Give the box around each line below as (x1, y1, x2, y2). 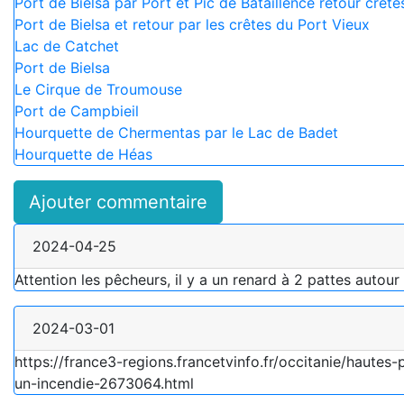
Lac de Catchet (14, 36, 119, 55)
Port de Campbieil (14, 101, 139, 120)
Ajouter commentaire (29, 190, 207, 213)
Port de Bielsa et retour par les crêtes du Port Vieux (14, 14, 370, 33)
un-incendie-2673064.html (14, 373, 194, 392)
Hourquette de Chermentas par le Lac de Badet (14, 123, 338, 142)
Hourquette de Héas (14, 144, 152, 163)
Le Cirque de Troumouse (14, 79, 182, 98)
